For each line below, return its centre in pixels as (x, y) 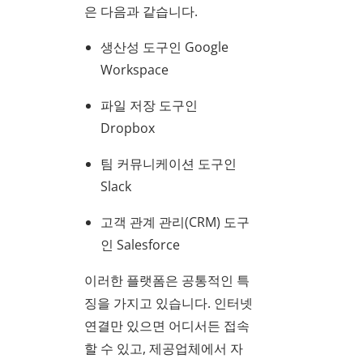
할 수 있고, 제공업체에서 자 (164, 348)
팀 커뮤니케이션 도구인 (169, 163)
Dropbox (128, 128)
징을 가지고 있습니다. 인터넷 (169, 303)
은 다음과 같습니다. (141, 11)
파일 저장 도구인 (149, 105)
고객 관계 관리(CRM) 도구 (175, 222)
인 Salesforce (140, 244)
